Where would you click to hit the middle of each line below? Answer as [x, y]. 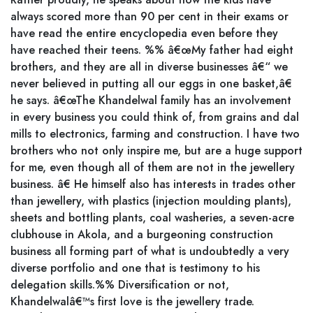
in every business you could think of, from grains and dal [155, 117]
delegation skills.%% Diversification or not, [120, 285]
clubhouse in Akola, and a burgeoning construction [142, 234]
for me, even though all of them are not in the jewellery [153, 167]
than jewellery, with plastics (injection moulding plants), [151, 201]
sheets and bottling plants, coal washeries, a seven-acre [152, 218]
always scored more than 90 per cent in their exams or [150, 16]
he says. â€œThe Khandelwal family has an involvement [151, 100]
